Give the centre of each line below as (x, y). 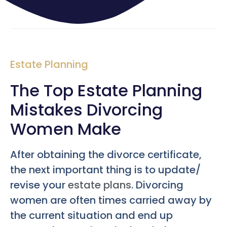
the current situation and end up (91, 215)
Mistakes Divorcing (86, 109)
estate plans (100, 185)
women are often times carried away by (111, 200)
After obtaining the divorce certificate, (106, 154)
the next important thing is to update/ (105, 169)
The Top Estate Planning (106, 90)
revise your (39, 185)
